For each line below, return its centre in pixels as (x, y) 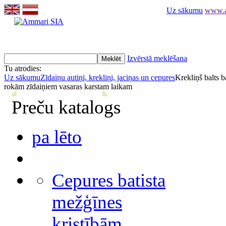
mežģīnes (87, 202)
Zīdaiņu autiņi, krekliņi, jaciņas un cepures (108, 77)
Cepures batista (109, 180)
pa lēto (57, 137)
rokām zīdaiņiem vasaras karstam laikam (71, 87)
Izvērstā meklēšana (157, 58)
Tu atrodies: (23, 68)
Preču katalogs (66, 107)
